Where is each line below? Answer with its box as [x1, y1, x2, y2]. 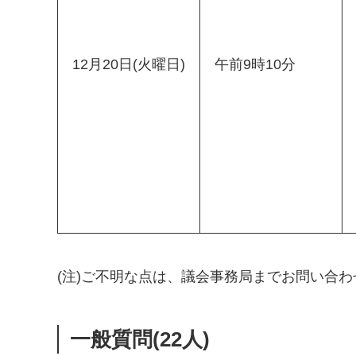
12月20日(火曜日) [72, 56, 185, 73]
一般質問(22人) [70, 327, 210, 351]
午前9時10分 [215, 56, 296, 73]
